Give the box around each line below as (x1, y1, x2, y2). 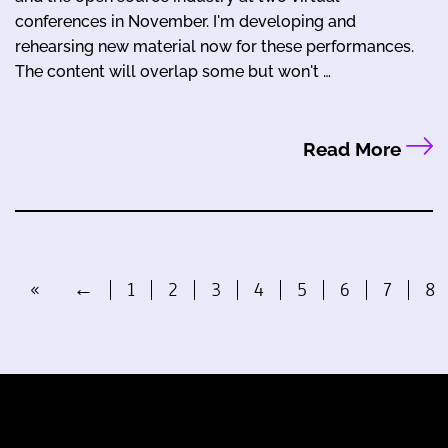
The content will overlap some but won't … (15, 62, 331, 82)
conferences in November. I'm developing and (15, 12, 356, 32)
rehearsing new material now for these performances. (15, 37, 414, 57)
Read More (302, 138, 406, 161)
